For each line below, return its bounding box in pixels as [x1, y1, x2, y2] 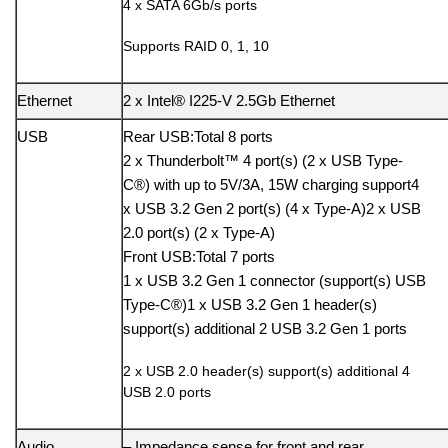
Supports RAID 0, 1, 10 [123, 38, 269, 55]
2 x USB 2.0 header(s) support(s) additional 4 [123, 363, 410, 380]
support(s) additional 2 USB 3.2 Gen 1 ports [123, 320, 407, 338]
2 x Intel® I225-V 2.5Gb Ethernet [123, 92, 335, 110]
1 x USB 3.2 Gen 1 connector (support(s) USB [123, 272, 426, 290]
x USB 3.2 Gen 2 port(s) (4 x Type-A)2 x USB [123, 200, 421, 218]
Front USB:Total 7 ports [123, 248, 275, 266]
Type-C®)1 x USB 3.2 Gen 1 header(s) [123, 296, 377, 314]
